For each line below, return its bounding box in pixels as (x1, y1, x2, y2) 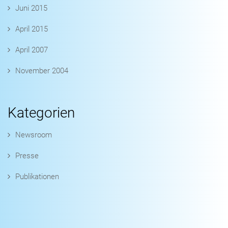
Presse (15, 151, 39, 161)
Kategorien (8, 104, 75, 122)
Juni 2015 (15, 4, 47, 13)
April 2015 (15, 24, 48, 34)
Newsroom (15, 130, 52, 140)
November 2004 (15, 66, 68, 76)
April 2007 (15, 45, 48, 55)
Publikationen (15, 172, 59, 182)
